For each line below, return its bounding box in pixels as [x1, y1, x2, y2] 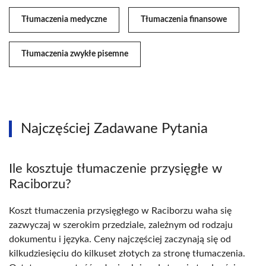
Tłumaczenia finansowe [141, 15, 227, 24]
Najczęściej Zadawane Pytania [21, 121, 208, 136]
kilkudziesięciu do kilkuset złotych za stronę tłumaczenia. [9, 248, 245, 258]
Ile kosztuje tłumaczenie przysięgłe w [9, 161, 222, 175]
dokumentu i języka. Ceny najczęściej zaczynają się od [9, 234, 231, 244]
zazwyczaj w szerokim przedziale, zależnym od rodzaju [9, 220, 233, 230]
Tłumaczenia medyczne [21, 15, 107, 24]
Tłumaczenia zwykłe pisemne [21, 49, 128, 58]
